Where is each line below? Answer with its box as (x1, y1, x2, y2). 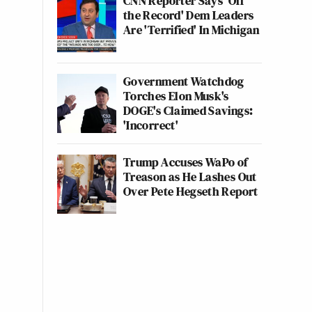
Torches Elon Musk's (123, 87, 229, 104)
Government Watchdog (123, 72, 244, 90)
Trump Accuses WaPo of (123, 153, 248, 171)
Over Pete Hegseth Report (123, 182, 258, 200)
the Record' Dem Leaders (123, 6, 254, 24)
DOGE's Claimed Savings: (123, 102, 253, 119)
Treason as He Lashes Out (123, 168, 257, 185)
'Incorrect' (123, 116, 178, 134)
